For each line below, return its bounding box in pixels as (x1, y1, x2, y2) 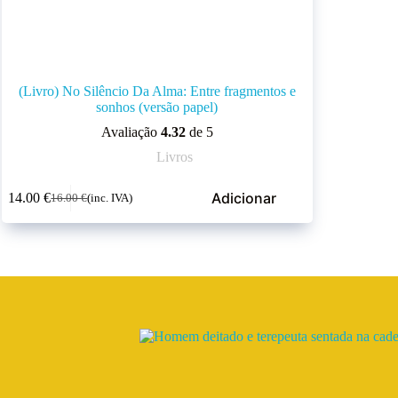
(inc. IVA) (87, 191, 133, 204)
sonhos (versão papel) (96, 99, 219, 115)
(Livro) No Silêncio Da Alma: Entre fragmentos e (18, 83, 296, 99)
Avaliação (100, 123, 161, 139)
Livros (156, 148, 194, 164)
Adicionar (211, 189, 276, 208)
